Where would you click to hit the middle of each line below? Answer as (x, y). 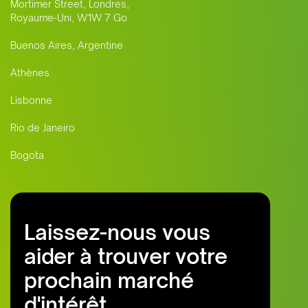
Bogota (27, 155)
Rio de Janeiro (43, 128)
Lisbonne (31, 100)
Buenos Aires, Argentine (67, 45)
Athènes (30, 73)
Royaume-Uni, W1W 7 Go (69, 18)
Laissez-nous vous (117, 232)
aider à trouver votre (126, 256)
